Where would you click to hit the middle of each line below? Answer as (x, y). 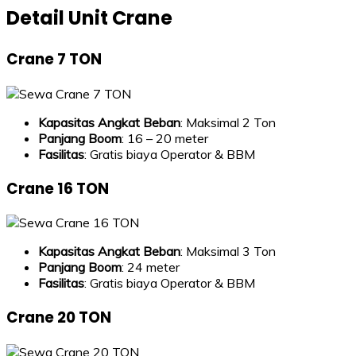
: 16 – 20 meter (165, 138)
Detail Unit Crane (89, 18)
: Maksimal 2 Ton (228, 122)
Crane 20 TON (59, 317)
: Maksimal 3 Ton (228, 252)
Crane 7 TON (54, 60)
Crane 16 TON (58, 188)
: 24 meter (151, 267)
